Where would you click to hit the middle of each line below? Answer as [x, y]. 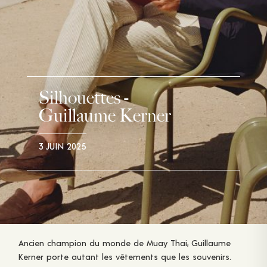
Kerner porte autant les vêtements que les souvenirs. [125, 257]
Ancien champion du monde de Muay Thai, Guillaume [124, 243]
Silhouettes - [83, 98]
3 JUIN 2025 [62, 146]
